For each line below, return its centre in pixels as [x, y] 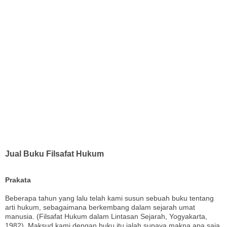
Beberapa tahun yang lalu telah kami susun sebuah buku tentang [109, 198]
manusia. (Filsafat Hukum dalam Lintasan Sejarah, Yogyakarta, [106, 217]
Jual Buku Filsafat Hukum [54, 153]
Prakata [18, 180]
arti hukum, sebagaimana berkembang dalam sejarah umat [100, 207]
